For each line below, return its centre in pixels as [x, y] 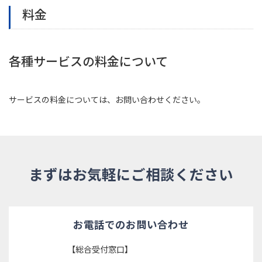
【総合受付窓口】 [100, 249]
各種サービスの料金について [88, 61]
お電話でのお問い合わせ [131, 225]
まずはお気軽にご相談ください [131, 174]
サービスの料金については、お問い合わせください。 [107, 100]
